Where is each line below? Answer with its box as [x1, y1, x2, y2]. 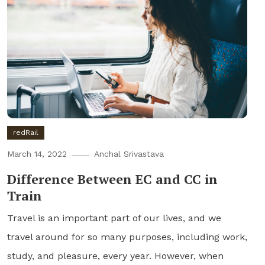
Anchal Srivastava [93, 148, 164, 159]
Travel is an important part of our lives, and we [7, 212, 221, 224]
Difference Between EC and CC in [7, 170, 218, 188]
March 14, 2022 [7, 148, 67, 159]
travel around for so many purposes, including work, [7, 231, 247, 243]
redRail [12, 128, 38, 137]
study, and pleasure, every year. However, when [7, 250, 224, 261]
